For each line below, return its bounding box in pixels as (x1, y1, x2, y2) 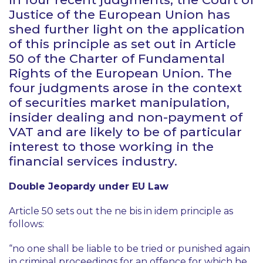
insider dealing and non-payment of (9, 110, 242, 124)
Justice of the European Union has (9, 7, 230, 22)
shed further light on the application (9, 22, 245, 36)
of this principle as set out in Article (9, 36, 236, 51)
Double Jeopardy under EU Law (9, 181, 168, 192)
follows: (9, 218, 44, 230)
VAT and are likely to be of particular (9, 124, 242, 139)
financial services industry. (9, 154, 181, 168)
